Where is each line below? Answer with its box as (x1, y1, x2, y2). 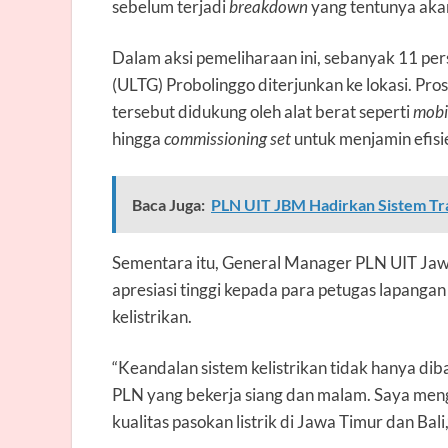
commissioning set (164, 127, 291, 149)
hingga (112, 127, 164, 149)
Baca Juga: (132, 194, 205, 214)
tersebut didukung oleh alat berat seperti (112, 100, 413, 122)
